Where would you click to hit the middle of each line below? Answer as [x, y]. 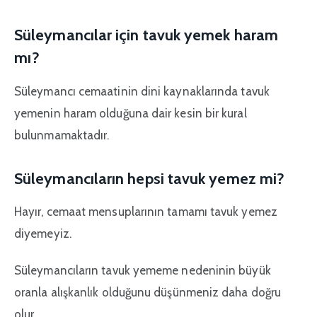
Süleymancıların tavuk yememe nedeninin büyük [143, 270]
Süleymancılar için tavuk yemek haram [146, 35]
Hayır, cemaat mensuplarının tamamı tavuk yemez [146, 212]
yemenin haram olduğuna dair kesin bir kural [131, 113]
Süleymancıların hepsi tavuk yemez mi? [150, 178]
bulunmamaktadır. [62, 135]
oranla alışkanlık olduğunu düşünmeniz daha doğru [148, 292]
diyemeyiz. [43, 234]
